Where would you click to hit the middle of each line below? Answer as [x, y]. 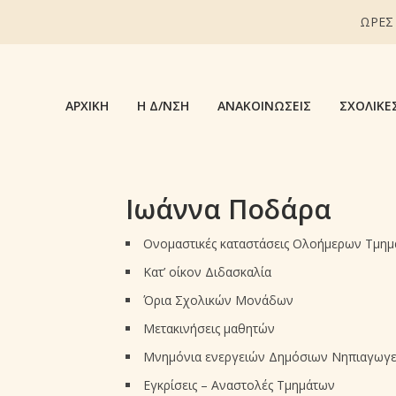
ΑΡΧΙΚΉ [87, 106]
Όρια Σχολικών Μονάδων [218, 301]
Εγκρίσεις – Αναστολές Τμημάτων [239, 385]
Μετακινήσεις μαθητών [209, 329]
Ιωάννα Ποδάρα [228, 209]
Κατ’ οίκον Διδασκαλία [207, 272]
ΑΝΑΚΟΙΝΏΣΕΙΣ [264, 106]
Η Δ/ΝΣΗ [163, 106]
